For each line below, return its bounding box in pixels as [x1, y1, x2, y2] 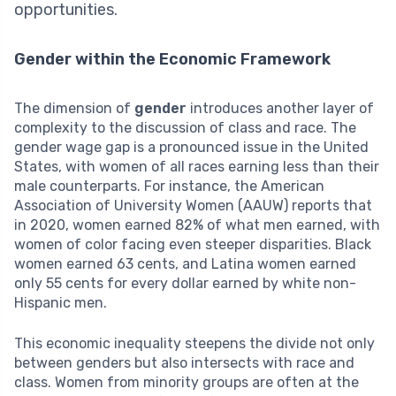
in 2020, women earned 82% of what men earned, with [14, 216, 380, 233]
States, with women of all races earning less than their [14, 157, 379, 175]
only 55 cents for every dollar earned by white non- [14, 274, 356, 292]
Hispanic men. [14, 293, 107, 311]
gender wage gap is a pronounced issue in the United [14, 138, 369, 156]
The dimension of [14, 99, 134, 117]
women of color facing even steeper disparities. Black [14, 235, 371, 253]
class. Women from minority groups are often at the [14, 373, 359, 391]
